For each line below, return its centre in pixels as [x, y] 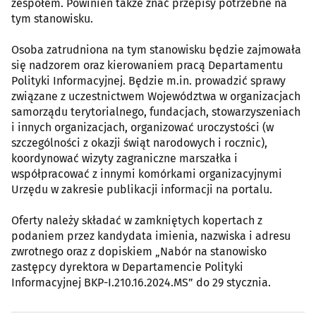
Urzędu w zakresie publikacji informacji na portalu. [142, 190]
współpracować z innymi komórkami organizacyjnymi [147, 174]
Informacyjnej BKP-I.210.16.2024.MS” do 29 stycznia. [141, 283]
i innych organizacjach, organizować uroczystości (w [142, 128]
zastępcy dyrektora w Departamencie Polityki [127, 267]
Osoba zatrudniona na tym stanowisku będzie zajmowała [156, 50]
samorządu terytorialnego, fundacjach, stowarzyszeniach [156, 112]
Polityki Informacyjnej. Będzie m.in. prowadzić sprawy [148, 81]
